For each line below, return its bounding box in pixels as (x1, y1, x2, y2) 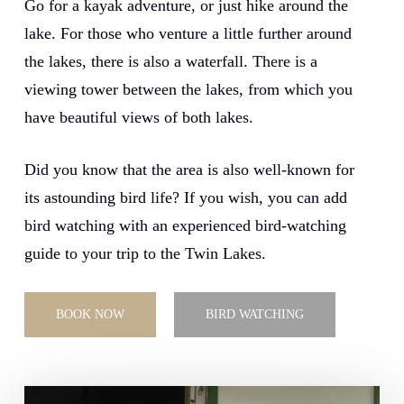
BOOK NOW (55, 307, 124, 321)
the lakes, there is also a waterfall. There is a (23, 51, 317, 70)
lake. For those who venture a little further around (23, 23, 352, 42)
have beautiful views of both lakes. (23, 107, 253, 126)
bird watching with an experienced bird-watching (23, 216, 346, 234)
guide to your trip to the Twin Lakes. (23, 243, 266, 262)
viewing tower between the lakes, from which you (23, 79, 353, 98)
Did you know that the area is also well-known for (23, 160, 354, 179)
